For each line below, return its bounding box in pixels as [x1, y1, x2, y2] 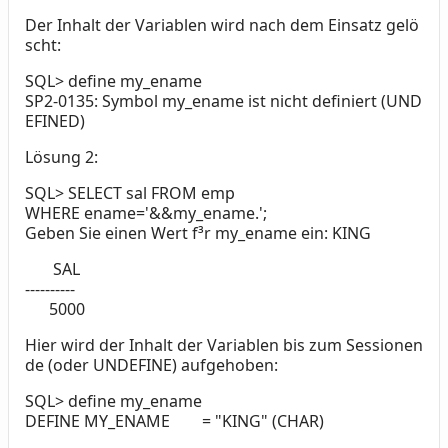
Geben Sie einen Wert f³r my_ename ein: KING [25, 222, 371, 245]
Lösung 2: [25, 146, 98, 169]
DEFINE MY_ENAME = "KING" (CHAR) [25, 410, 324, 433]
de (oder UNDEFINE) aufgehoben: [25, 354, 278, 377]
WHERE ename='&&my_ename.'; [25, 202, 267, 225]
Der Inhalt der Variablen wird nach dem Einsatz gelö [25, 14, 419, 37]
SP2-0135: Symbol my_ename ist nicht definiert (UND [25, 90, 422, 113]
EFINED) [25, 110, 85, 133]
